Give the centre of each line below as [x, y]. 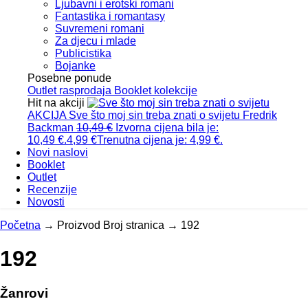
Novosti [46, 201]
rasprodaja [85, 90]
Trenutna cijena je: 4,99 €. [160, 140]
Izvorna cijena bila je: [167, 127]
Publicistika [83, 53]
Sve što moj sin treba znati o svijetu [154, 115]
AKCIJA [47, 115]
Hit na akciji [57, 102]
